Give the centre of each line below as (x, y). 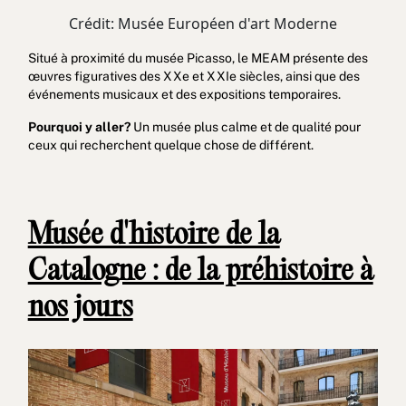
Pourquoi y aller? (80, 126)
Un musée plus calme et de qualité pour (246, 126)
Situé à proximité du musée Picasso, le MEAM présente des (198, 58)
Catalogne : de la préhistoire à (200, 272)
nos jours (80, 308)
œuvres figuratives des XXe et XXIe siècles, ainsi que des (193, 76)
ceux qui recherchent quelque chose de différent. (170, 145)
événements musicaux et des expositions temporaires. (184, 94)
